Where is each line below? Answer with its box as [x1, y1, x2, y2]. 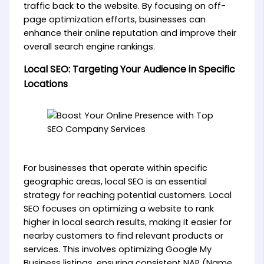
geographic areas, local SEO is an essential [23, 176, 207, 188]
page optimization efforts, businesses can [23, 13, 206, 25]
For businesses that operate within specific [23, 162, 207, 174]
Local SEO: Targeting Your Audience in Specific [23, 62, 235, 77]
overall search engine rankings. [23, 40, 155, 52]
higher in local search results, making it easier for [23, 216, 232, 229]
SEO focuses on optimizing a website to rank [23, 203, 214, 215]
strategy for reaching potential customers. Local [23, 189, 232, 202]
